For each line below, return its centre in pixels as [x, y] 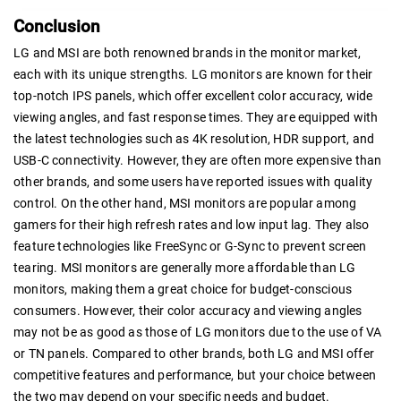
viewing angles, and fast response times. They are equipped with [196, 118]
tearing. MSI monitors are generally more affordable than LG [185, 268]
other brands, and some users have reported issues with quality [193, 182]
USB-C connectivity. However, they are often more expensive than [198, 161]
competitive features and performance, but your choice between [195, 375]
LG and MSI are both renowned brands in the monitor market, [188, 53]
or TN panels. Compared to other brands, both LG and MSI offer [194, 354]
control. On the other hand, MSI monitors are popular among [185, 204]
